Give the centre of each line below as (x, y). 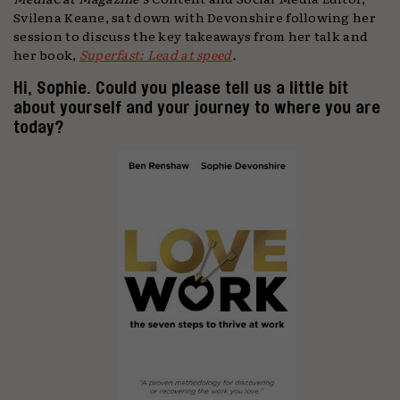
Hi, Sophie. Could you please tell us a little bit (181, 87)
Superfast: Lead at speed (155, 54)
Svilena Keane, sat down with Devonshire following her (195, 17)
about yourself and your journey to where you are (197, 107)
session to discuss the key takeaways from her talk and (191, 36)
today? (39, 127)
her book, (46, 54)
